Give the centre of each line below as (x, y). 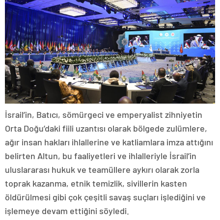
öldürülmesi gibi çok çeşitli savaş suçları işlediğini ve (105, 197)
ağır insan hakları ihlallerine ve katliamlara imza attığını (109, 142)
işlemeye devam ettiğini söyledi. (67, 211)
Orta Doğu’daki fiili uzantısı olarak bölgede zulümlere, (106, 128)
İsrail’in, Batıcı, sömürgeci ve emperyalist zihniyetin (104, 115)
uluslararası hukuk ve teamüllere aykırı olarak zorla (102, 170)
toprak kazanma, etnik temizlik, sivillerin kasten (96, 183)
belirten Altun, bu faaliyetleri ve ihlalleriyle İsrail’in (101, 156)
